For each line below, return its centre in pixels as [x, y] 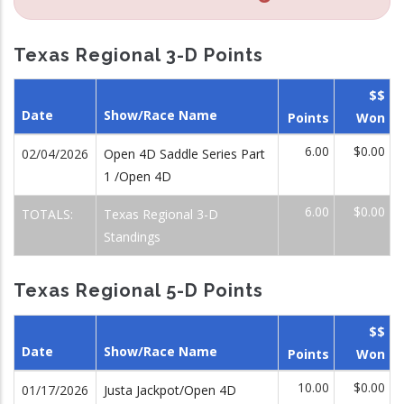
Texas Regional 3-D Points [138, 55]
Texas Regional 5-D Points [138, 290]
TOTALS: [49, 214]
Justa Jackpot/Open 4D [170, 390]
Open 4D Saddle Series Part [184, 154]
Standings [132, 237]
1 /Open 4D [138, 176]
